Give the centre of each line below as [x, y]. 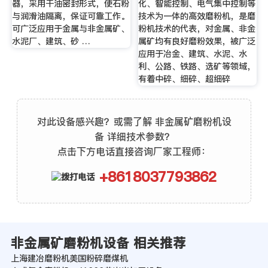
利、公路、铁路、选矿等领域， [197, 67]
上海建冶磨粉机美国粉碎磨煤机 [69, 259]
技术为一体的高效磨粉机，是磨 [197, 16]
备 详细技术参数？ [134, 136]
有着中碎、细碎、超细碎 [185, 79]
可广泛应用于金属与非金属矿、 [70, 29]
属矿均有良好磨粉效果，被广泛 [197, 42]
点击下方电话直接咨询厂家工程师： [134, 151]
